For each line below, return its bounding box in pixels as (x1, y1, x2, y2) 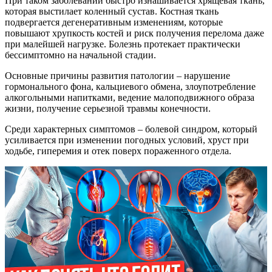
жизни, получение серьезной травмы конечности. (5, 103, 211, 114)
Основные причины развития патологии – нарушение (5, 70, 230, 81)
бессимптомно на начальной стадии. (5, 50, 156, 61)
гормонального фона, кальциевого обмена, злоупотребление (5, 81, 256, 92)
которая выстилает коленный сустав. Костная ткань (5, 6, 219, 17)
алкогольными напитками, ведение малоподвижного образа (5, 92, 254, 103)
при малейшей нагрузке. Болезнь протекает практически (5, 39, 240, 50)
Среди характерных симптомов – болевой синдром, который (5, 124, 257, 135)
